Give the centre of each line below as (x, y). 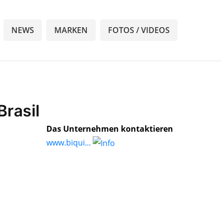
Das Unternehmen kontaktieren (110, 129)
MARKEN (71, 30)
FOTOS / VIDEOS (139, 30)
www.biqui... (69, 142)
